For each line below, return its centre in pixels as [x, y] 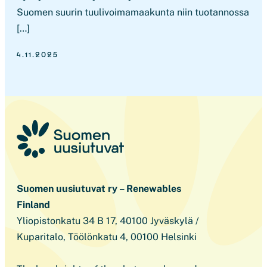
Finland [33, 205]
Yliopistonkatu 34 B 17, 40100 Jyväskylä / [108, 221]
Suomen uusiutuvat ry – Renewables [99, 189]
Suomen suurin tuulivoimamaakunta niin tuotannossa [133, 12]
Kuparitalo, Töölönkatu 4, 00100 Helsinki [107, 237]
